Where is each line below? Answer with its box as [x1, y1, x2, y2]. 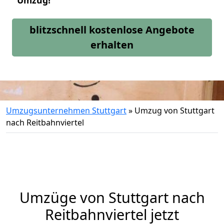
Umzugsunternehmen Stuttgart [6, 105, 126, 116]
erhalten [90, 38, 133, 51]
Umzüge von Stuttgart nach [19, 187, 205, 207]
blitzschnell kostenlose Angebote [29, 23, 194, 36]
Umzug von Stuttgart [134, 105, 214, 116]
